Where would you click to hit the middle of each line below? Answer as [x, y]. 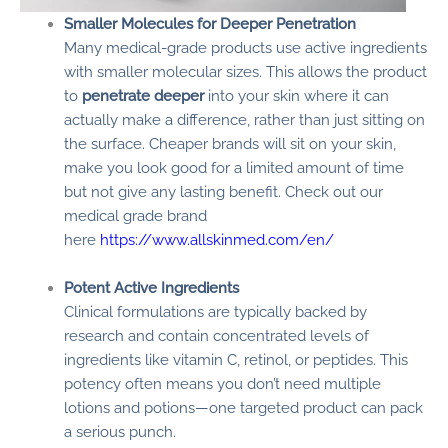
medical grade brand [135, 216]
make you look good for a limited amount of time [233, 168]
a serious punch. [119, 431]
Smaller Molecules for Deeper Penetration [209, 24]
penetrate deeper [142, 96]
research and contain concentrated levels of [216, 335]
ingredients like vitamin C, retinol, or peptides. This [235, 359]
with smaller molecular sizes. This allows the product [245, 72]
